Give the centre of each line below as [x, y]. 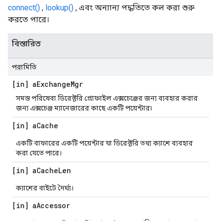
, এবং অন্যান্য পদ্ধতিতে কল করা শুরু [134, 8]
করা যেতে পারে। [39, 153]
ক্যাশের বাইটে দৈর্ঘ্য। [45, 188]
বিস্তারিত [26, 44]
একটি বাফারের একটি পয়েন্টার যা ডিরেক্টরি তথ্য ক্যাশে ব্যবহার [104, 143]
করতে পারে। [29, 19]
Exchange [54, 84]
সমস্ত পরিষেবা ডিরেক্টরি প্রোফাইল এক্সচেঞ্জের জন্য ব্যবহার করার [107, 98]
